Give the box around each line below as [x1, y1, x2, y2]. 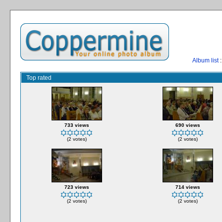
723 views [64, 184, 89, 190]
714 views [175, 184, 200, 190]
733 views [64, 122, 89, 128]
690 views [175, 122, 200, 128]
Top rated [26, 74, 52, 81]
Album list [192, 57, 219, 64]
